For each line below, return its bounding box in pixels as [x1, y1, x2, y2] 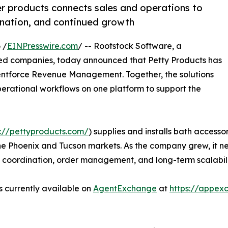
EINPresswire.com [7, 41, 78, 51]
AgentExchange [93, 183, 157, 194]
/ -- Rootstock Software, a [78, 41, 182, 51]
